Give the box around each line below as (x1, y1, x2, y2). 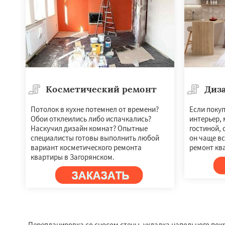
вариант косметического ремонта (31, 142, 142, 152)
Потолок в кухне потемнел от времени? (31, 104, 159, 114)
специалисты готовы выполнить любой (31, 133, 159, 143)
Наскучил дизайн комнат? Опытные (31, 123, 148, 133)
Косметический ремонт (46, 83, 157, 95)
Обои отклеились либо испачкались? (31, 114, 151, 124)
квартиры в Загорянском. (31, 152, 115, 162)
